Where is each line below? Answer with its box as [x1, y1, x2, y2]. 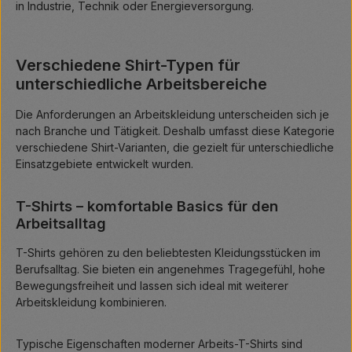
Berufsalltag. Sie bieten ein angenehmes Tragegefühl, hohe [16, 262, 325, 277]
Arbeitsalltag [16, 214, 106, 233]
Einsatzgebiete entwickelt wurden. [16, 157, 193, 171]
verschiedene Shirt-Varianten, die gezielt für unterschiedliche [16, 141, 334, 155]
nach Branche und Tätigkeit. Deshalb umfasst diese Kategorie [16, 124, 335, 138]
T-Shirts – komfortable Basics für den [16, 197, 278, 215]
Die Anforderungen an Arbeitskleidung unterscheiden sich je [16, 108, 329, 122]
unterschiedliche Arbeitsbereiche [16, 75, 267, 94]
